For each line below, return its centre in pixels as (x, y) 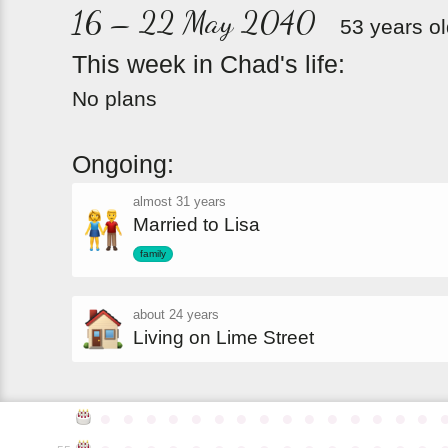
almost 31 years (179, 202)
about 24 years (176, 315)
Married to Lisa (196, 225)
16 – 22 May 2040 (194, 22)
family (153, 254)
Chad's (259, 65)
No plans (114, 99)
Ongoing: (123, 164)
